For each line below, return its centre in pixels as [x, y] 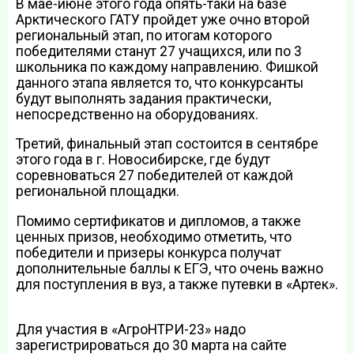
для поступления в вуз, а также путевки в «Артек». [177, 284]
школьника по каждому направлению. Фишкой [167, 67]
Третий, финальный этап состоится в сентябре [167, 144]
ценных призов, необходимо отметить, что [154, 237]
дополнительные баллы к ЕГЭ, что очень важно [169, 268]
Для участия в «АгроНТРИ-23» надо [131, 330]
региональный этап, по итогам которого [144, 35]
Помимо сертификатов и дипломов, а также [158, 221]
